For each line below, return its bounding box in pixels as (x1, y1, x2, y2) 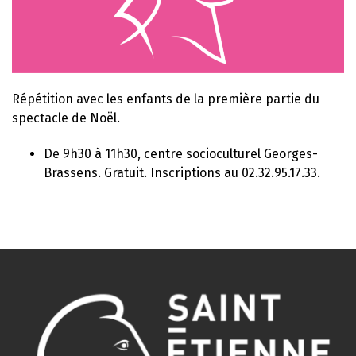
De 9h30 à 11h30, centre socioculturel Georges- (44, 145, 318, 161)
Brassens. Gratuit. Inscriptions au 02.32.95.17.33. (44, 164, 320, 180)
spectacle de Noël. (12, 110, 120, 126)
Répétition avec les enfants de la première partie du (12, 91, 319, 106)
